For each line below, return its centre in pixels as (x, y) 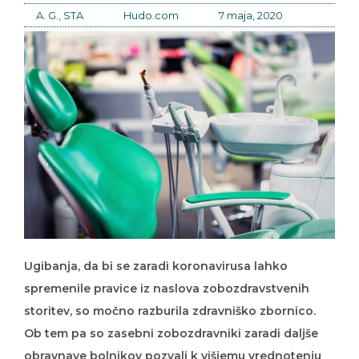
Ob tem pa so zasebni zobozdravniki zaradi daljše (171, 322)
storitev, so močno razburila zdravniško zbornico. (170, 299)
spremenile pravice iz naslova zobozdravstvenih (167, 277)
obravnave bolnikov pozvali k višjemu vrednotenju (173, 344)
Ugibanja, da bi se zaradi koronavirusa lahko (156, 254)
